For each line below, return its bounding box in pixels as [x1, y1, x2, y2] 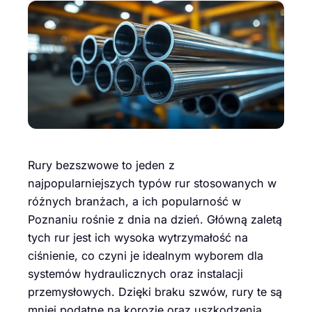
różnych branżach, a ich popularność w [28, 194, 241, 209]
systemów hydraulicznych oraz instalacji [28, 267, 243, 281]
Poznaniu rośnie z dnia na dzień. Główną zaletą [28, 212, 282, 227]
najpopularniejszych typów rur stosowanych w [28, 176, 276, 191]
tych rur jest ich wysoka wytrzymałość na [28, 231, 248, 245]
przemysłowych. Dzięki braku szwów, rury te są [28, 285, 282, 299]
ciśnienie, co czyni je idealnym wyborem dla [28, 249, 263, 263]
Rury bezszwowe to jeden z [28, 158, 175, 173]
